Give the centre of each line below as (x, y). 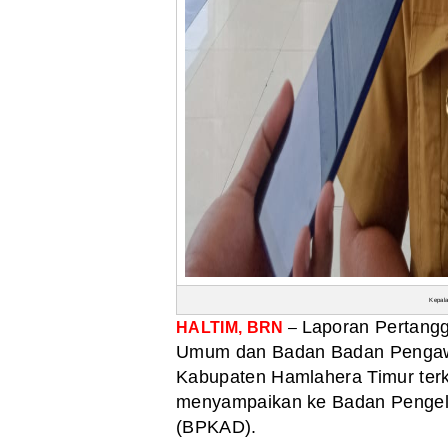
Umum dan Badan (253, 351)
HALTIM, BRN (230, 327)
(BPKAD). (216, 426)
